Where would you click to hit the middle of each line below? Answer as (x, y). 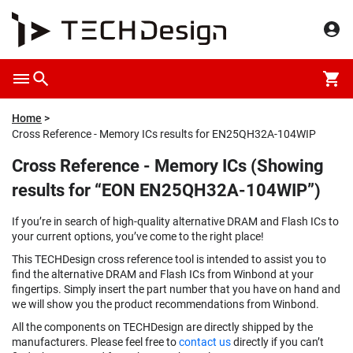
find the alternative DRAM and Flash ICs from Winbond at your (163, 274)
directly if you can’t (277, 342)
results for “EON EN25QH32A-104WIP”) (166, 190)
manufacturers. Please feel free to (95, 342)
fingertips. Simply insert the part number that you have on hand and (176, 289)
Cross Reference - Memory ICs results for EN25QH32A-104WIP (164, 134)
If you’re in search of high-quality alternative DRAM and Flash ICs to (175, 221)
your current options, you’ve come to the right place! (138, 236)
